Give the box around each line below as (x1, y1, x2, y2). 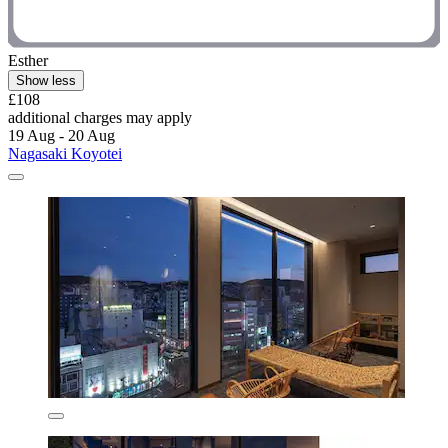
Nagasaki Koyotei (8, 145, 122, 163)
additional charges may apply (8, 109, 192, 127)
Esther (8, 52, 48, 70)
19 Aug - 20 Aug (8, 127, 115, 145)
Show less (16, 73, 76, 89)
